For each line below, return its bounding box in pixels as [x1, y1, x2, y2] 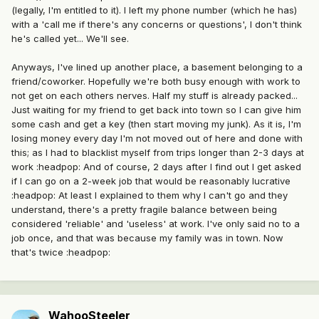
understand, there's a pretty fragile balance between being [11, 204, 277, 216]
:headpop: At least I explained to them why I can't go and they [11, 189, 288, 202]
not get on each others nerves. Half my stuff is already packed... [11, 90, 298, 102]
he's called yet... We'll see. [11, 33, 129, 45]
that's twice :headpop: [11, 246, 110, 258]
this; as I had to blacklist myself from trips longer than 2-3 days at [11, 147, 304, 159]
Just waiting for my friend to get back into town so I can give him [11, 104, 301, 116]
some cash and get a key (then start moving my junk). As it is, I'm [11, 118, 301, 130]
